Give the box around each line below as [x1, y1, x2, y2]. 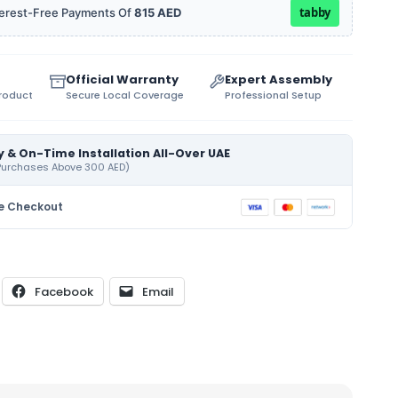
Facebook [35, 283, 94, 300]
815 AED [134, 4, 182, 20]
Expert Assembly [224, 70, 332, 88]
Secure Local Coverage [66, 87, 185, 102]
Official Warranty [66, 70, 179, 88]
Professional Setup [224, 87, 322, 102]
